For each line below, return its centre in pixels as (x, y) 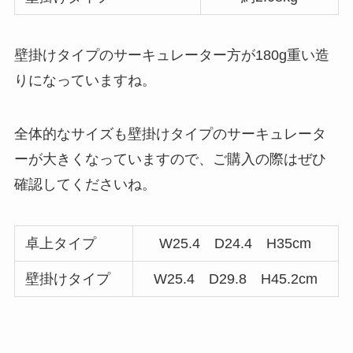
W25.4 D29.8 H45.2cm (235, 279)
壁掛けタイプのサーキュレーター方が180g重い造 (171, 56)
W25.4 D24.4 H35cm (236, 244)
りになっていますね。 (85, 81)
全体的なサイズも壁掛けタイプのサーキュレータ (170, 134)
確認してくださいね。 (85, 185)
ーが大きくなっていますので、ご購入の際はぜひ (170, 160)
